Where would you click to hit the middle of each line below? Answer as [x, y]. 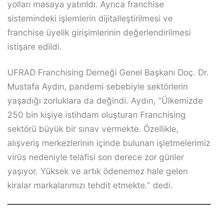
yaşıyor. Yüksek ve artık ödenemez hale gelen [98, 171]
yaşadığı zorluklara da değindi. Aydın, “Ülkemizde [105, 101]
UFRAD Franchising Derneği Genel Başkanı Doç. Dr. [108, 73]
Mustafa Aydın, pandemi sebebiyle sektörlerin [98, 87]
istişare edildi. [35, 47]
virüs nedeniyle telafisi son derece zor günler [96, 157]
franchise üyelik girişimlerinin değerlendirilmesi [99, 33]
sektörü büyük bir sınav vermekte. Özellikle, [93, 129]
